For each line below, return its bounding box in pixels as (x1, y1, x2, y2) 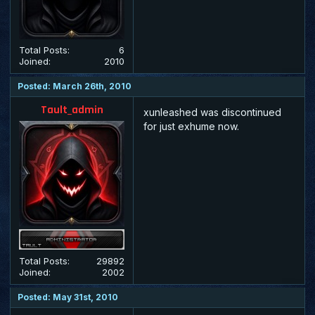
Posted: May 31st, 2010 (18, 291, 118, 302)
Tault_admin (40, 102, 103, 117)
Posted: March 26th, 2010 (18, 80, 131, 91)
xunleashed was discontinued (143, 105, 281, 118)
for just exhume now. (143, 120, 239, 132)
